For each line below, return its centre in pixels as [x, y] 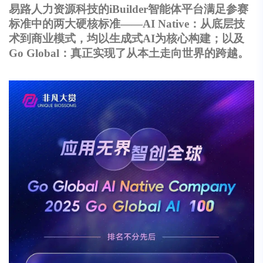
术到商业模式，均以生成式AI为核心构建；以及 [127, 39]
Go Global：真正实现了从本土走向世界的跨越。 [129, 53]
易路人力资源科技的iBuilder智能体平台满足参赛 [129, 9]
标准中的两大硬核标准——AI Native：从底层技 [127, 24]
